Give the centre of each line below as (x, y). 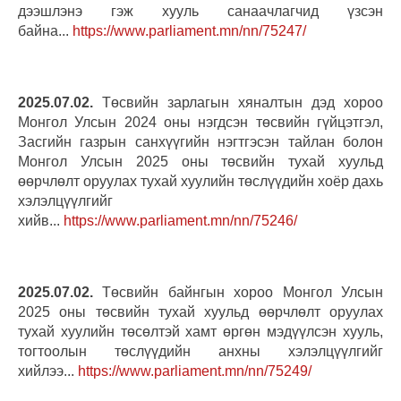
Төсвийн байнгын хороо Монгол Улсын (238, 292)
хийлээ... (48, 371)
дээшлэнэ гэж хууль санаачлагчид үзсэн (200, 11)
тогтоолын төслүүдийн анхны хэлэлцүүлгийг (200, 351)
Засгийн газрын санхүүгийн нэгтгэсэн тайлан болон (200, 141)
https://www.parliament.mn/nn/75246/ (180, 220)
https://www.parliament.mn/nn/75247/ (189, 30)
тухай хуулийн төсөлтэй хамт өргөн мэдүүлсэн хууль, (200, 331)
